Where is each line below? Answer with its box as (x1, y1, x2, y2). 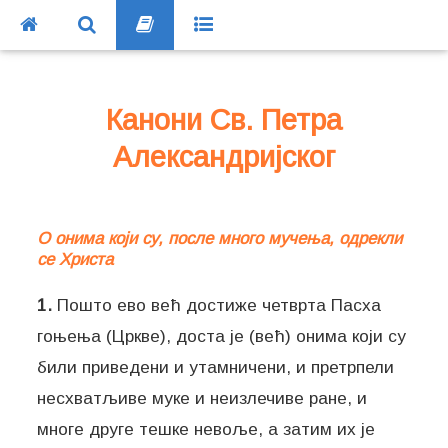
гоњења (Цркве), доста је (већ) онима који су (37, 325, 407, 346)
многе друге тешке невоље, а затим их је (37, 418, 376, 439)
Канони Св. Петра (106, 103, 342, 136)
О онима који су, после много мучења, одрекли (37, 228, 403, 248)
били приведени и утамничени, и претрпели (37, 356, 395, 377)
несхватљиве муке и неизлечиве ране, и (37, 387, 368, 408)
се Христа (37, 249, 114, 269)
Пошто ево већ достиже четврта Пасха (52, 294, 382, 315)
